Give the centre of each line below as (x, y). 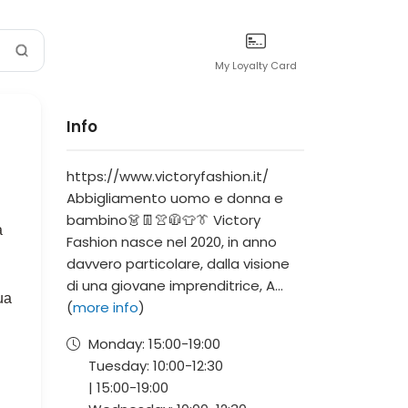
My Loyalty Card (256, 65)
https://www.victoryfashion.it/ (168, 176)
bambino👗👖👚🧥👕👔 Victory (163, 220)
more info (106, 307)
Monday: (118, 344)
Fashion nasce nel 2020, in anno (172, 242)
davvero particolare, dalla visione (178, 264)
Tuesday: (121, 366)
